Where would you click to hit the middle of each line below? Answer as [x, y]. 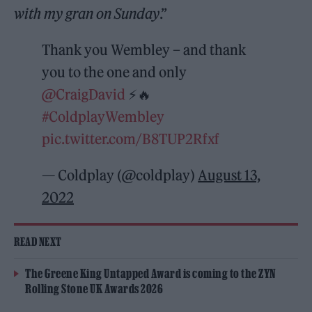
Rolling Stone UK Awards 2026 [94, 289]
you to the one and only [115, 72]
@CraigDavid [84, 95]
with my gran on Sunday [87, 14]
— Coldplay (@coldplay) [120, 175]
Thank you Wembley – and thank [144, 50]
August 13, [229, 175]
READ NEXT [38, 242]
